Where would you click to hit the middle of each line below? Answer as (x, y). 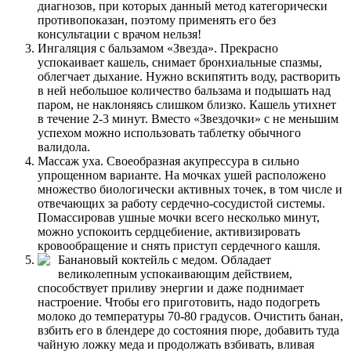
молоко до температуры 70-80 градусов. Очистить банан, (190, 316)
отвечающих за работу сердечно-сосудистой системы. (181, 203)
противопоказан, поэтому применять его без (157, 20)
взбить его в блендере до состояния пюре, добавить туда (188, 330)
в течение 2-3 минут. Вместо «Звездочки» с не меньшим (188, 118)
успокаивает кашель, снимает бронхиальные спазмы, (180, 62)
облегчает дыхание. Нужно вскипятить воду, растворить (189, 76)
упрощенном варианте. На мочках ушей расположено (182, 175)
